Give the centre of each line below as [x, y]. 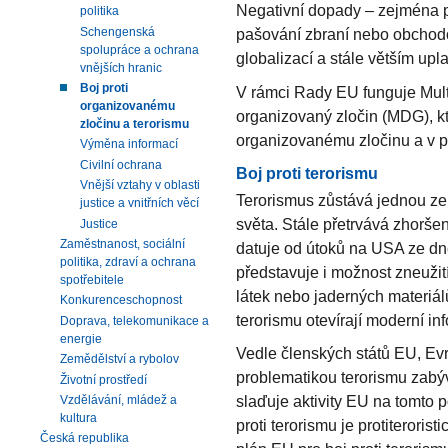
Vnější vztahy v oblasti [140, 185]
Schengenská [117, 31]
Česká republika [84, 438]
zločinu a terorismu [134, 124]
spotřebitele [92, 280]
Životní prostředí [103, 379]
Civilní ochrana [121, 164]
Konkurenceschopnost [121, 300]
